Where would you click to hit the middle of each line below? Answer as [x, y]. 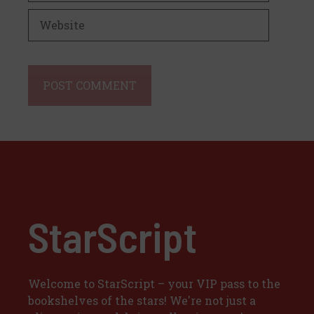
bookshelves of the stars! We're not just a [142, 301]
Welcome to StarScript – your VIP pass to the [154, 284]
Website [50, 17]
